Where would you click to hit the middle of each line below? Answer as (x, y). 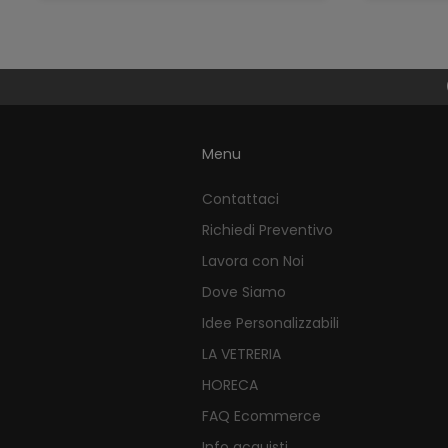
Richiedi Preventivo (267, 229)
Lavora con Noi (252, 260)
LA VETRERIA (241, 353)
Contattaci (240, 198)
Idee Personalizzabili (270, 322)
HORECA (229, 384)
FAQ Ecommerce (261, 415)
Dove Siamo (243, 291)
